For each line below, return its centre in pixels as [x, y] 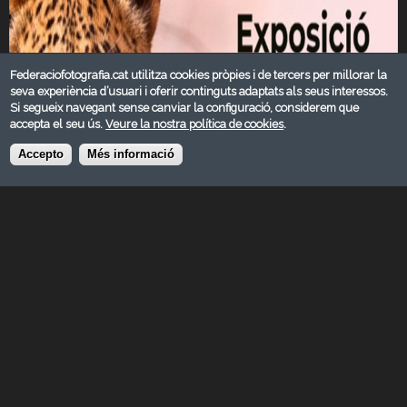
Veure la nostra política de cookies [195, 124]
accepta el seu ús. [58, 124]
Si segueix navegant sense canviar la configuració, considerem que [185, 107]
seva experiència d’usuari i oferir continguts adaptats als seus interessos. [199, 91]
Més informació [131, 155]
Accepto [41, 155]
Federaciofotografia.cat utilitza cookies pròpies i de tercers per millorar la [199, 74]
